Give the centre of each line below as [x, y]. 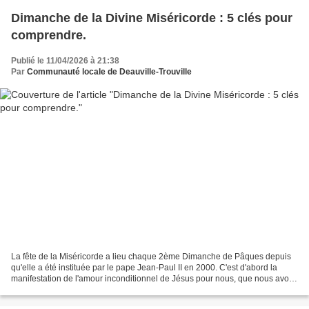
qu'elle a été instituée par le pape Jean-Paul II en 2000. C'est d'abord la [144, 267]
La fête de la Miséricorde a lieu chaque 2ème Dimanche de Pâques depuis [151, 256]
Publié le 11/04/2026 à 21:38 [65, 61]
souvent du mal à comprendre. [68, 289]
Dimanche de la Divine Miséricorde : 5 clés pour [152, 18]
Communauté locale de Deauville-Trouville [109, 72]
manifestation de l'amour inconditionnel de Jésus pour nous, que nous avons [154, 278]
